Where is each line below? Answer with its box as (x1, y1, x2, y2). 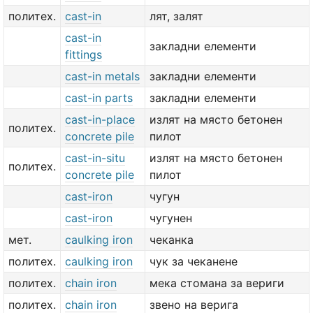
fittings (65, 48, 102, 61)
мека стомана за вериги (150, 276, 284, 290)
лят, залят (150, 9, 203, 23)
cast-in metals (65, 69, 140, 83)
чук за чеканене (150, 254, 238, 268)
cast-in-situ (65, 151, 125, 165)
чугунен (150, 211, 192, 225)
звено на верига (150, 298, 238, 312)
